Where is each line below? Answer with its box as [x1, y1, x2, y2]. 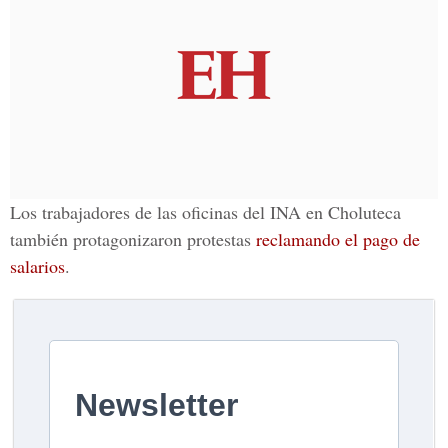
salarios [10, 254, 65, 278]
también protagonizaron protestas [10, 227, 256, 251]
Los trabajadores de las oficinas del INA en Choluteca [10, 200, 401, 224]
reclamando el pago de [256, 227, 420, 251]
